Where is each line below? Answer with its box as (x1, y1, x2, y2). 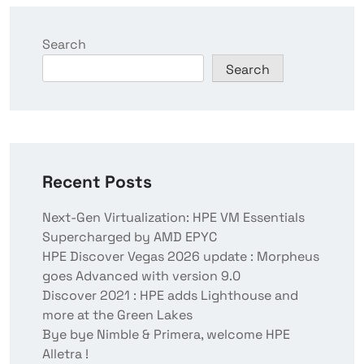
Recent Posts (42, 171, 152, 193)
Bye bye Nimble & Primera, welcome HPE (42, 326, 290, 344)
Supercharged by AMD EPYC (42, 228, 217, 246)
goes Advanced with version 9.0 (42, 267, 240, 285)
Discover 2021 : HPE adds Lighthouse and (42, 287, 298, 305)
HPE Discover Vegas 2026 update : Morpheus (42, 248, 319, 266)
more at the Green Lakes (42, 306, 193, 324)
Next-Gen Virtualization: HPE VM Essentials (42, 209, 305, 227)
